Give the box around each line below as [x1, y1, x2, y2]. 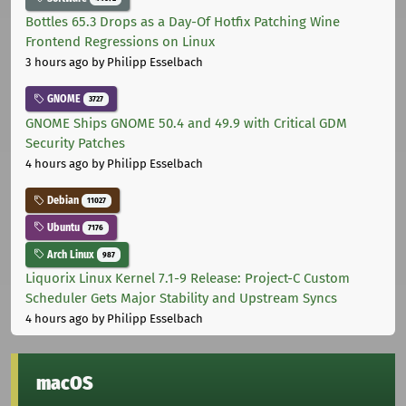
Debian [44, 194, 82, 208]
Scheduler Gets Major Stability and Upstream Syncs [25, 290, 337, 307]
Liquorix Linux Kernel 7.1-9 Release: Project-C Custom [25, 270, 350, 287]
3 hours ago [25, 55, 89, 70]
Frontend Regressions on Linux [25, 34, 215, 51]
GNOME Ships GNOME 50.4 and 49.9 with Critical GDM [25, 115, 347, 132]
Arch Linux [44, 247, 97, 261]
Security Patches [25, 135, 125, 152]
